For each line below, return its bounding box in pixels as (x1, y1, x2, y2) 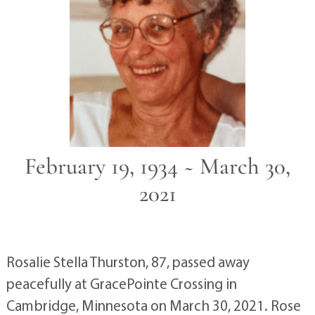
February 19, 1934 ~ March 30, (25, 152, 290, 180)
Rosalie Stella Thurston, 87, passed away (6, 252, 250, 271)
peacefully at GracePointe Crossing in (6, 274, 237, 292)
